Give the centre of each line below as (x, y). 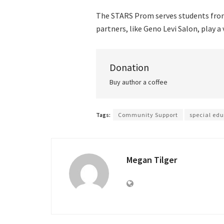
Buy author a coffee (138, 82)
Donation (129, 67)
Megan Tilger (152, 160)
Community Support (148, 115)
